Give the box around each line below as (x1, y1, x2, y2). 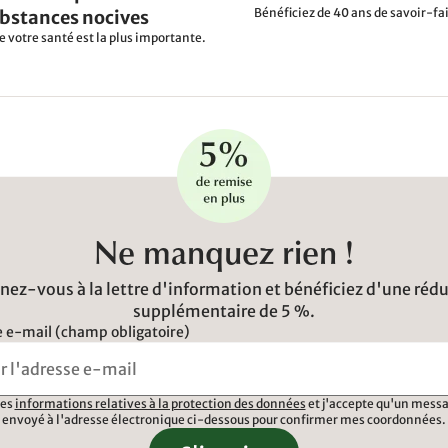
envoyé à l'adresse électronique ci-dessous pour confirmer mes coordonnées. (2, 411, 446, 427)
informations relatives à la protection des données (14, 395, 306, 411)
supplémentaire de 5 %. (133, 300, 315, 321)
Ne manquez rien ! (94, 240, 354, 273)
